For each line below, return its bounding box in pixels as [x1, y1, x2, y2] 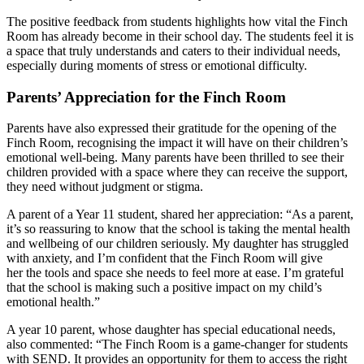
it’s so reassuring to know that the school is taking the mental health [6, 222, 350, 236]
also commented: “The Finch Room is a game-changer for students [6, 337, 348, 352]
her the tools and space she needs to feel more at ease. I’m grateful [6, 266, 344, 280]
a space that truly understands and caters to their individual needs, [6, 43, 340, 58]
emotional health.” [6, 295, 100, 310]
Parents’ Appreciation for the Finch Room [6, 88, 286, 106]
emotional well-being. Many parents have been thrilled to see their [6, 150, 344, 165]
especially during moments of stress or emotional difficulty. [6, 58, 307, 72]
